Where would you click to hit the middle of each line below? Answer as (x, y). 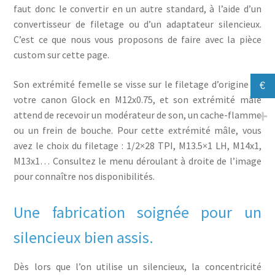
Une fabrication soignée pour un (137, 212)
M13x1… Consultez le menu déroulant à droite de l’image (137, 161)
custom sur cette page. (62, 55)
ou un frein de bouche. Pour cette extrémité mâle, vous (137, 130)
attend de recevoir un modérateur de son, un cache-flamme (137, 115)
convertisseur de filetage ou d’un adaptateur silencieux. (137, 24)
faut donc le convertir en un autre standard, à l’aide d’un (137, 9)
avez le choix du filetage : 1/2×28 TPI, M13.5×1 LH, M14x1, (137, 145)
